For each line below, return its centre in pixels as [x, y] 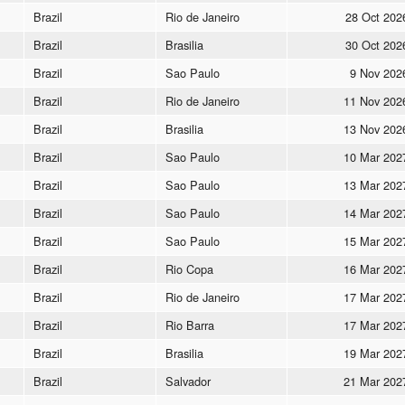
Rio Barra [190, 325]
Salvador [188, 381]
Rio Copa [189, 268]
